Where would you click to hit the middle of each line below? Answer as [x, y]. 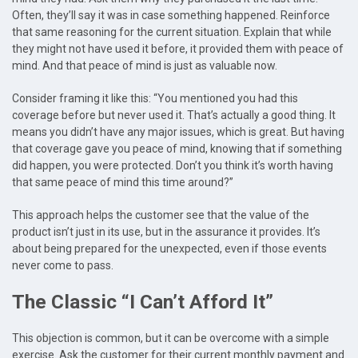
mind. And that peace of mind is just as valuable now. [145, 66]
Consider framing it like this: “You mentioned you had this [155, 99]
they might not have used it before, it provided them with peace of [178, 49]
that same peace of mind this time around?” [123, 183]
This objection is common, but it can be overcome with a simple [171, 338]
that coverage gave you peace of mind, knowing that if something [177, 149]
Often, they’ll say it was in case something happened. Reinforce [171, 16]
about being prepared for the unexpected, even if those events [169, 249]
